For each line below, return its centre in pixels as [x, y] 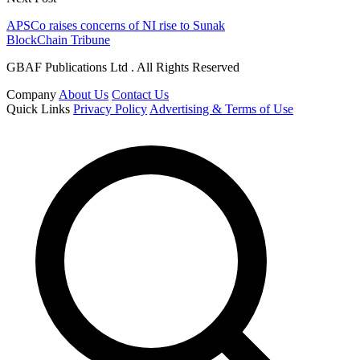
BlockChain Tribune [58, 40]
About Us [84, 95]
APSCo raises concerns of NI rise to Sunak [116, 26]
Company [31, 95]
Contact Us [140, 95]
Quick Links [38, 109]
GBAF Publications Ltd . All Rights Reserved [123, 67]
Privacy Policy [110, 109]
